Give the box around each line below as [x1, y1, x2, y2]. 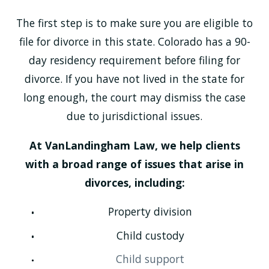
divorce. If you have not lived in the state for [25, 71, 244, 86]
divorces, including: [84, 175, 185, 190]
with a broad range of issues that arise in [25, 156, 244, 171]
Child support [116, 252, 184, 267]
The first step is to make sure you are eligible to [16, 16, 253, 31]
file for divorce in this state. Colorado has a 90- [19, 34, 250, 49]
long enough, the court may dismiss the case [23, 90, 246, 105]
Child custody [116, 228, 184, 243]
